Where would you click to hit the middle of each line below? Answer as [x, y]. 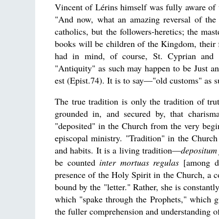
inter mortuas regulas [139, 162]
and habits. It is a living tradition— [118, 150]
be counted [77, 162]
